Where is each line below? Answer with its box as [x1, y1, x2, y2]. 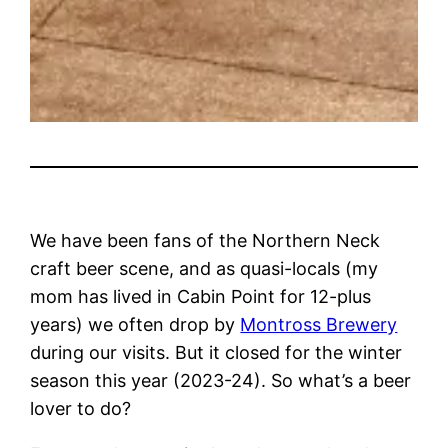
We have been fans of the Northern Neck [30, 230, 381, 252]
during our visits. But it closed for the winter [30, 342, 403, 364]
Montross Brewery [240, 314, 398, 336]
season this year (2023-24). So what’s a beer [30, 370, 412, 392]
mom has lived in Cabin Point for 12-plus [30, 286, 372, 308]
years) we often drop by [30, 314, 241, 336]
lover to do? [30, 398, 132, 420]
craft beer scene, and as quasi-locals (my [30, 258, 379, 280]
